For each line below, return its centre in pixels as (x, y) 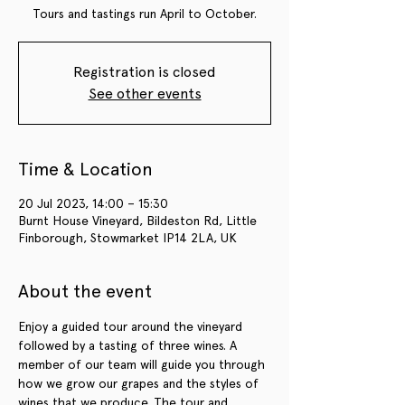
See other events (145, 93)
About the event (85, 291)
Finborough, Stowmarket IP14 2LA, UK (127, 237)
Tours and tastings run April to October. (145, 13)
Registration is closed (145, 71)
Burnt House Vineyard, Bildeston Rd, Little (137, 220)
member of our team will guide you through (143, 364)
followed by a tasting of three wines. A (129, 345)
